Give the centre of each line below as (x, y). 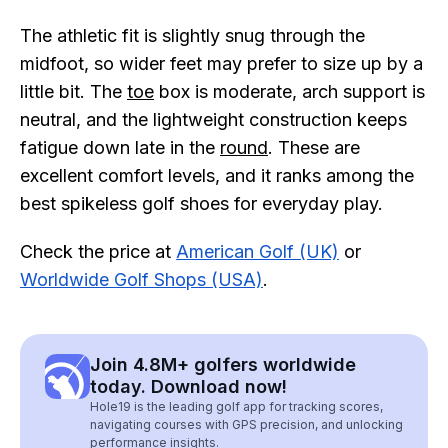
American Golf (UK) (257, 251)
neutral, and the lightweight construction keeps (213, 119)
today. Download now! (188, 386)
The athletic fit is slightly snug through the (192, 35)
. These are (314, 147)
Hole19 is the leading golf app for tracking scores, (236, 406)
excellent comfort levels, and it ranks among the (217, 175)
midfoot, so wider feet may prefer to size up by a (221, 63)
